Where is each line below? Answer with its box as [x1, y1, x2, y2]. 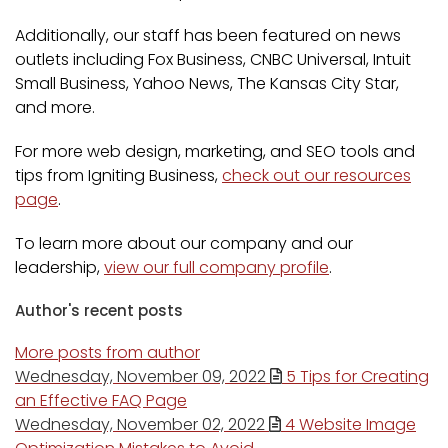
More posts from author [15, 340, 200, 364]
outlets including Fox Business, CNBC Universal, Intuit [15, 47, 411, 71]
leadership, [15, 255, 104, 279]
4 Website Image [281, 412, 416, 436]
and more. [15, 95, 95, 119]
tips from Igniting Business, [15, 163, 222, 187]
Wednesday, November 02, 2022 [15, 412, 265, 436]
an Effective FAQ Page [15, 388, 187, 412]
